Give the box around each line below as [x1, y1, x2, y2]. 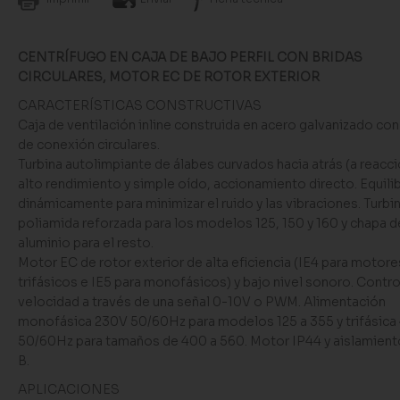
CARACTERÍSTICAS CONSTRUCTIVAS [17, 97, 262, 113]
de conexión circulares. [17, 137, 160, 153]
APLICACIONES [17, 381, 120, 397]
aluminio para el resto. [17, 235, 154, 251]
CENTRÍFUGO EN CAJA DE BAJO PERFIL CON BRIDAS [17, 49, 362, 65]
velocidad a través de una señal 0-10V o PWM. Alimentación [17, 294, 386, 310]
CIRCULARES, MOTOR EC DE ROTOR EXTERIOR [17, 69, 320, 85]
